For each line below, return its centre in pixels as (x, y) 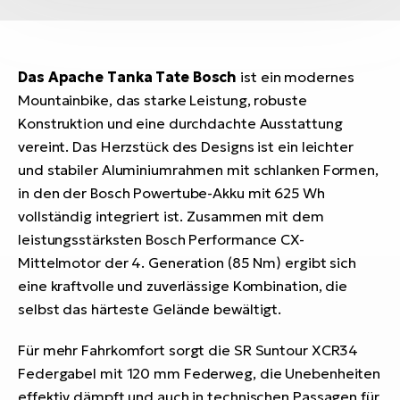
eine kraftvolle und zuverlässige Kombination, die (183, 286)
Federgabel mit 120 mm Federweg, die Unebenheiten (200, 374)
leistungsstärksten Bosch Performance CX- (161, 240)
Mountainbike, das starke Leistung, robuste (162, 100)
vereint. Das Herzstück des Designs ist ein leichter (186, 147)
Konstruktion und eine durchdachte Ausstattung (180, 124)
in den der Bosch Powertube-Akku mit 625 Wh (171, 193)
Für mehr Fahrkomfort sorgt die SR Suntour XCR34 (188, 350)
